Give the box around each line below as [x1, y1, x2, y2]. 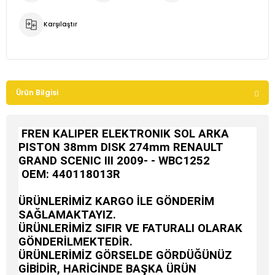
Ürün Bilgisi [16, 87, 58, 98]
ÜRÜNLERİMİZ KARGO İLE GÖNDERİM [18, 195, 214, 208]
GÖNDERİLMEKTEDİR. [18, 235, 133, 249]
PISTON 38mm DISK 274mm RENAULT [18, 141, 223, 154]
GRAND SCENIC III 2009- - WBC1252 [18, 154, 210, 168]
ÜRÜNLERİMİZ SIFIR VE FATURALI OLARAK [18, 222, 242, 235]
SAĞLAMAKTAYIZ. [18, 208, 116, 222]
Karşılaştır [44, 20, 77, 29]
